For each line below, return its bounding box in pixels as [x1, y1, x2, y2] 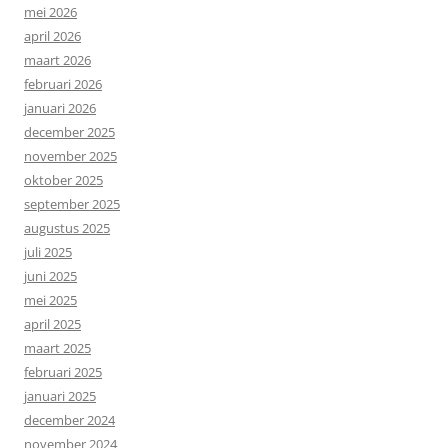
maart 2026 [24, 50, 91, 69]
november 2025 [24, 146, 117, 165]
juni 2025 [24, 266, 77, 285]
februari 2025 [24, 362, 102, 381]
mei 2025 [24, 290, 77, 309]
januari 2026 [24, 98, 96, 117]
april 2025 [24, 314, 81, 333]
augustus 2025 [24, 218, 110, 237]
